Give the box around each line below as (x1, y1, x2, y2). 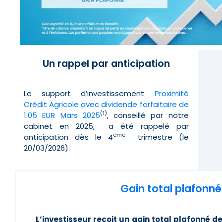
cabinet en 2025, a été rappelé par (24, 120, 189, 131)
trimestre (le (137, 131, 189, 142)
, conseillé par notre (107, 110, 189, 120)
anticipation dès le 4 (24, 131, 113, 142)
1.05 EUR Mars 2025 (24, 110, 100, 120)
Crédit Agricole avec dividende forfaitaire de (24, 99, 189, 110)
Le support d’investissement (24, 88, 155, 99)
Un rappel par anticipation (42, 57, 170, 71)
